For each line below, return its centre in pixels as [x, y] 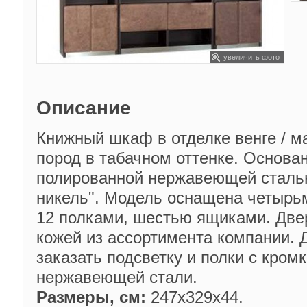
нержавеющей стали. [117, 277]
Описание [84, 108]
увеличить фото [251, 57]
